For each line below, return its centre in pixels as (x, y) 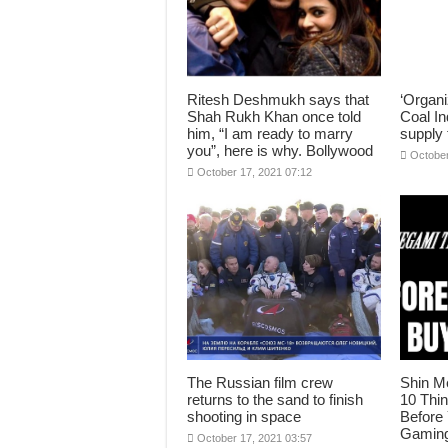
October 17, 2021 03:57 (254, 438)
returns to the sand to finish (275, 399)
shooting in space (244, 416)
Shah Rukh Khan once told (274, 116)
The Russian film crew (260, 382)
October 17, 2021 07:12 (254, 172)
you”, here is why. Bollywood (280, 150)
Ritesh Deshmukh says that (278, 99)
